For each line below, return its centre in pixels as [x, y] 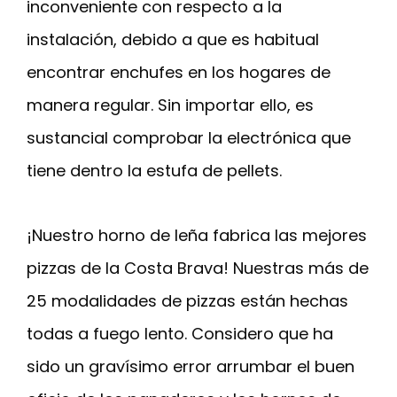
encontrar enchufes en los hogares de [179, 73]
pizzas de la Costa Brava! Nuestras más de [198, 269]
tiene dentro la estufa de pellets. [154, 171]
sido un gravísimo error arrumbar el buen [191, 367]
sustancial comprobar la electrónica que [189, 138]
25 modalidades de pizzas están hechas [187, 301]
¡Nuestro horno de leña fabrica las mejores [197, 236]
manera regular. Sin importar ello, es [170, 105]
